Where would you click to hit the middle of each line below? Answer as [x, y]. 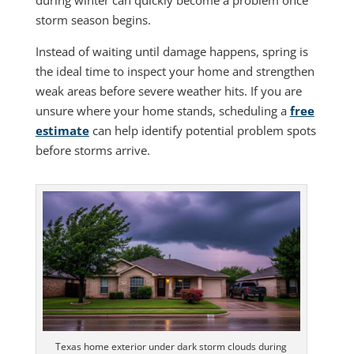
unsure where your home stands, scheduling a [162, 110]
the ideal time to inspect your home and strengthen [175, 71]
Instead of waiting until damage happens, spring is [171, 51]
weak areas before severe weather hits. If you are [168, 90]
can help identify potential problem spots [202, 130]
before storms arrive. [92, 150]
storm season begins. [93, 19]
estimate [62, 130]
